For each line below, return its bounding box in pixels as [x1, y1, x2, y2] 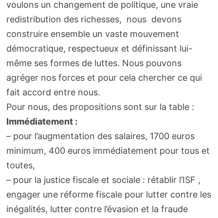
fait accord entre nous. [6, 87, 100, 98]
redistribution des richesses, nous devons [6, 14, 182, 25]
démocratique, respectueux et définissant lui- [6, 43, 192, 54]
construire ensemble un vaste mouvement [6, 29, 179, 39]
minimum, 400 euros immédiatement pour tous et [6, 145, 210, 156]
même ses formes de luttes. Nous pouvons [6, 58, 182, 69]
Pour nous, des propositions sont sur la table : [6, 102, 194, 112]
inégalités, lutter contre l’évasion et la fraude [6, 204, 188, 215]
